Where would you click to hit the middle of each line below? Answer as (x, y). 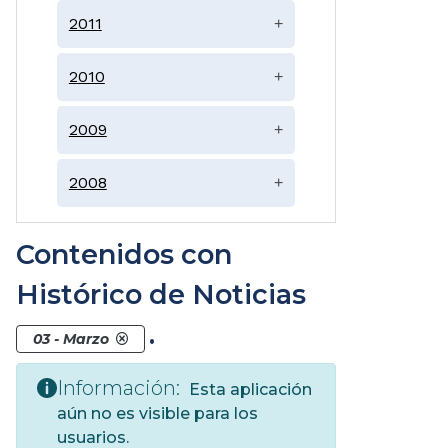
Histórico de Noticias (161, 294)
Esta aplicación (248, 389)
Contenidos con (124, 254)
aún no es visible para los (157, 413)
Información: (118, 387)
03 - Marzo (71, 338)
